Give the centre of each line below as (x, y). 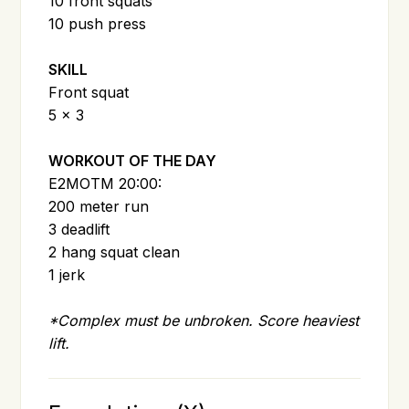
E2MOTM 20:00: (105, 183)
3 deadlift (79, 229)
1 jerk (67, 274)
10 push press (98, 23)
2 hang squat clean (115, 252)
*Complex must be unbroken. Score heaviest (204, 320)
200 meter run (99, 206)
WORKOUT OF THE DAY (133, 160)
